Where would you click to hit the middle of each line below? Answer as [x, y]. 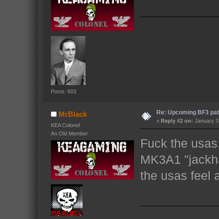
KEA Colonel [65, 125]
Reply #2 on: [177, 120]
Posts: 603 [63, 91]
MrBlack [73, 114]
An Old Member [69, 133]
